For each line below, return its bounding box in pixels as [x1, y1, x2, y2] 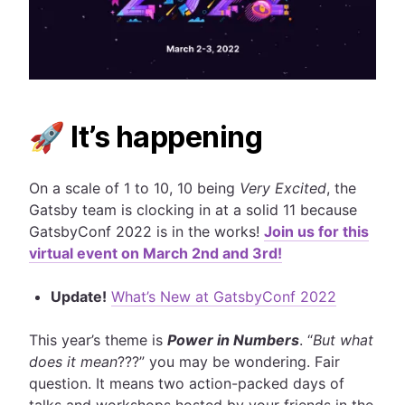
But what [313, 331, 373, 349]
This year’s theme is [29, 331, 167, 349]
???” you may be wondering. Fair [118, 353, 340, 371]
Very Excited [240, 179, 326, 197]
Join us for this [264, 222, 369, 240]
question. [29, 374, 96, 392]
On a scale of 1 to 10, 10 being [29, 179, 240, 197]
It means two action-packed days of [96, 374, 344, 392]
